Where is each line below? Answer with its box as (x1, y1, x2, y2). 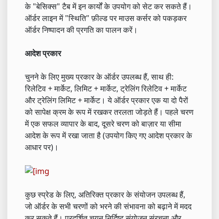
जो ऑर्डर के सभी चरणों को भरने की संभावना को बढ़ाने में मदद (25, 201, 192, 212)
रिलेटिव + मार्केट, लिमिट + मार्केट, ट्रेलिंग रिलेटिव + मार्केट (25, 83, 187, 94)
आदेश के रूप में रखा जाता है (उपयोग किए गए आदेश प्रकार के (25, 130, 192, 141)
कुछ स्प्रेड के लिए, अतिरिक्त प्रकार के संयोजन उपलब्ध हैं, (25, 189, 185, 200)
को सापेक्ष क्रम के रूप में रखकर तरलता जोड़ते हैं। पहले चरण (25, 106, 194, 117)
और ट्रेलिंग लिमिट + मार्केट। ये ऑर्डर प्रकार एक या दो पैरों (25, 94, 188, 106)
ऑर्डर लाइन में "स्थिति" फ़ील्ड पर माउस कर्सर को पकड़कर (25, 12, 187, 23)
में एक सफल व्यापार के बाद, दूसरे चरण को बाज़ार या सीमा (25, 118, 181, 129)
